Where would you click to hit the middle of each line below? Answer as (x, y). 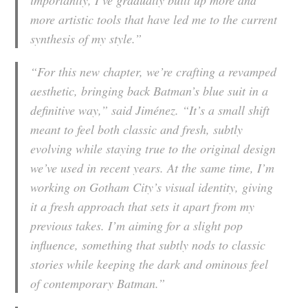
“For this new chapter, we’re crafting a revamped (154, 72)
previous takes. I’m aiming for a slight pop (137, 226)
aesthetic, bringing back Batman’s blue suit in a (150, 91)
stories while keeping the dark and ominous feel (150, 264)
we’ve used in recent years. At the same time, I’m (153, 168)
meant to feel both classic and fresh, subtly (137, 130)
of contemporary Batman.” (98, 284)
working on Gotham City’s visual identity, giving (152, 187)
